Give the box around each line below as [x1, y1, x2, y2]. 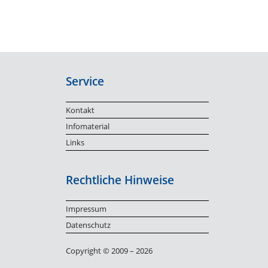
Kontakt [66, 104, 95, 115]
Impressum [66, 203, 107, 214]
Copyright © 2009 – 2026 [66, 245, 153, 256]
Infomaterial [66, 120, 110, 132]
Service [66, 73, 105, 89]
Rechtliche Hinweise [66, 172, 175, 188]
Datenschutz [66, 219, 111, 230]
